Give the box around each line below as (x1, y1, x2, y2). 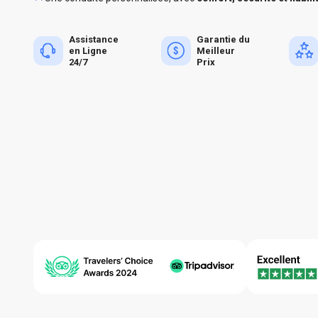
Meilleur (197, 45, 235, 56)
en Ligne (69, 45, 107, 56)
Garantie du (197, 33, 250, 45)
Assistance (69, 33, 119, 45)
